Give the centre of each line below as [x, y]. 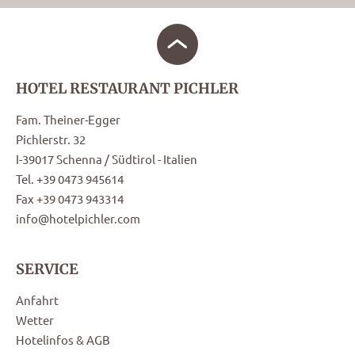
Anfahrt [37, 300]
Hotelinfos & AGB [63, 340]
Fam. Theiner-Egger [68, 120]
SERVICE [47, 269]
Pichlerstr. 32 [51, 139]
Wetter [35, 320]
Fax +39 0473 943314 [70, 199]
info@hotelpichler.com [78, 219]
